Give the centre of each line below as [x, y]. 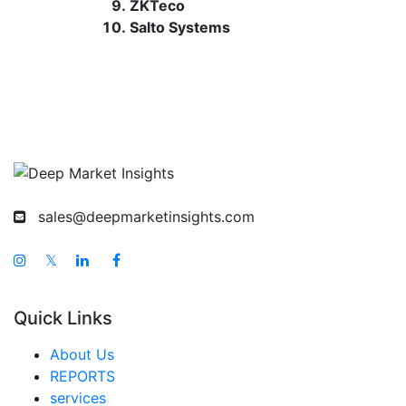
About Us [82, 355]
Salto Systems [180, 27]
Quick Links [63, 319]
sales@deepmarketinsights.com [146, 217]
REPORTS [82, 377]
